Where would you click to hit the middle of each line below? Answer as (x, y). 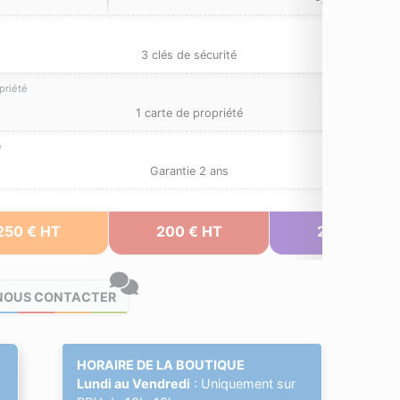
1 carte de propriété (189, 113)
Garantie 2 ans (189, 171)
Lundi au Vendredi (133, 384)
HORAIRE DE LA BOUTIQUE (160, 365)
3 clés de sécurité (189, 55)
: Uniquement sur (242, 384)
